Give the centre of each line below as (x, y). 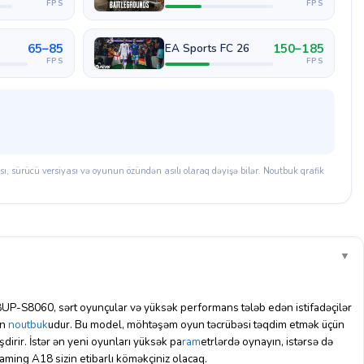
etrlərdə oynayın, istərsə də (267, 342)
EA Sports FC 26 (207, 48)
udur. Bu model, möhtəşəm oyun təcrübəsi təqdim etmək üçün (196, 325)
